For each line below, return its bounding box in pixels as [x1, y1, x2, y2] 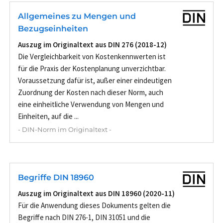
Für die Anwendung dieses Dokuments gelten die [18, 200, 171, 210]
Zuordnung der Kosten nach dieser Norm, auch [18, 87, 163, 97]
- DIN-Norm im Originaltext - [18, 125, 111, 133]
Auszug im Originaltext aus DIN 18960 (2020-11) [18, 188, 175, 198]
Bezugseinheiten [18, 23, 88, 33]
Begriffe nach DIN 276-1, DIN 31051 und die [18, 212, 150, 222]
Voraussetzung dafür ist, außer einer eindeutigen [18, 75, 172, 85]
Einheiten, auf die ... [18, 111, 79, 121]
